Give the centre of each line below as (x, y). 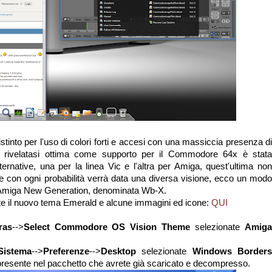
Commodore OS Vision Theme (122, 227)
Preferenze (66, 251)
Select (36, 227)
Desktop (118, 251)
